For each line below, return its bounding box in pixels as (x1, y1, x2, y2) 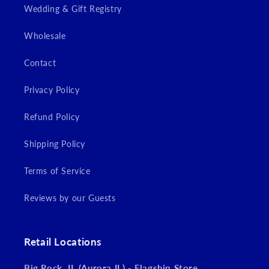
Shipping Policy (24, 139, 85, 150)
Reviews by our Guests (24, 193, 116, 204)
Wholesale (24, 31, 66, 41)
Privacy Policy (24, 85, 80, 95)
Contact (24, 58, 56, 68)
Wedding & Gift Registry (24, 4, 122, 14)
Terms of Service (24, 166, 91, 177)
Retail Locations (24, 235, 102, 249)
